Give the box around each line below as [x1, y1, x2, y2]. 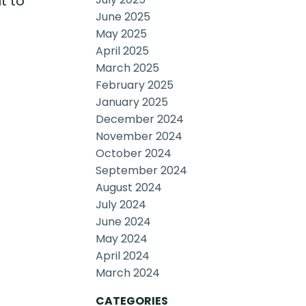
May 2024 [96, 231, 148, 247]
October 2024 [96, 145, 172, 162]
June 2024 [96, 214, 152, 230]
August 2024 [96, 180, 163, 196]
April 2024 [96, 248, 150, 264]
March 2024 [96, 265, 161, 281]
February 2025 [96, 77, 174, 94]
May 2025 [96, 26, 148, 42]
